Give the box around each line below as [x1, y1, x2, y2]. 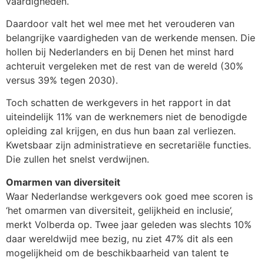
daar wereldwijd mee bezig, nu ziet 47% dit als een [6, 232, 233, 245]
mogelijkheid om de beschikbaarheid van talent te [6, 246, 229, 259]
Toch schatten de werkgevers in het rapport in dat [6, 97, 231, 109]
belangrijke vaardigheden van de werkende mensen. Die [6, 31, 255, 44]
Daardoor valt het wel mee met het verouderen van [6, 17, 235, 29]
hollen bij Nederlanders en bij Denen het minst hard [6, 45, 234, 58]
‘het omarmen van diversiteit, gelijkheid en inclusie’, [6, 204, 233, 216]
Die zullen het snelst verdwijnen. [6, 153, 149, 166]
